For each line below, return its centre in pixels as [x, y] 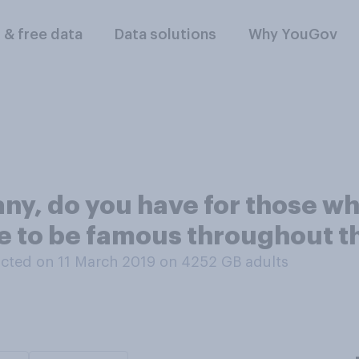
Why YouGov [293, 34]
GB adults [255, 262]
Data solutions [166, 34]
